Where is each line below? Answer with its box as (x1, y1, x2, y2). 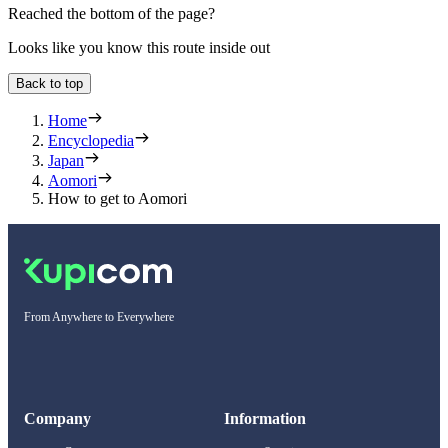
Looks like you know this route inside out (8, 39, 270, 57)
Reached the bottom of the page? (8, 5, 215, 23)
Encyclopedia (48, 132, 134, 150)
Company (24, 410, 91, 428)
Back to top (16, 76, 83, 92)
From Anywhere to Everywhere (24, 310, 174, 325)
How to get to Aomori (48, 190, 187, 208)
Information (224, 410, 306, 428)
